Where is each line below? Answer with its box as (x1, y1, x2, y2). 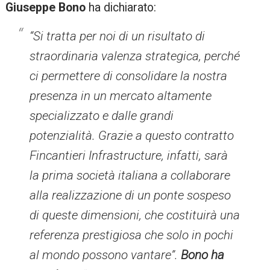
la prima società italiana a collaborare (30, 168, 231, 183)
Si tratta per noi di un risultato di (33, 29, 206, 44)
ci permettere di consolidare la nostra (30, 69, 228, 84)
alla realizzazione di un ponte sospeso (30, 188, 231, 203)
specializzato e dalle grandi (30, 108, 174, 124)
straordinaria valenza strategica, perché (30, 49, 240, 64)
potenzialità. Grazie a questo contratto (30, 128, 234, 143)
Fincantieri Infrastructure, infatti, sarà (30, 148, 228, 163)
